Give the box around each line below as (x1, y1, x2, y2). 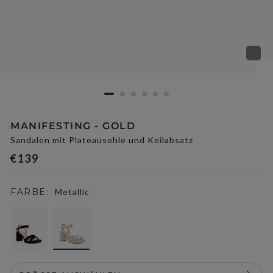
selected (89, 208, 124, 219)
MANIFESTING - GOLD (10, 120, 135, 132)
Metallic (55, 186, 90, 197)
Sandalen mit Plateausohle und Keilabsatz (10, 135, 193, 145)
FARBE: (10, 186, 49, 197)
